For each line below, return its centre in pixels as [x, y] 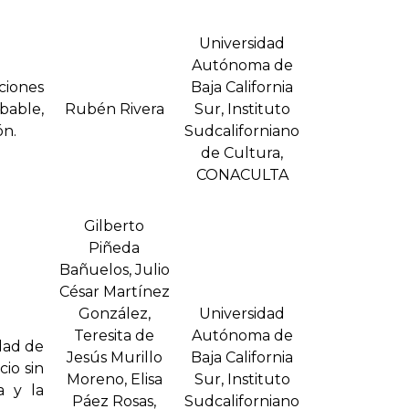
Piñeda [114, 248]
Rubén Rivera [114, 110]
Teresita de [114, 336]
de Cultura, [242, 153]
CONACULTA [242, 175]
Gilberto [114, 226]
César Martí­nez [114, 292]
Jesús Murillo [114, 358]
